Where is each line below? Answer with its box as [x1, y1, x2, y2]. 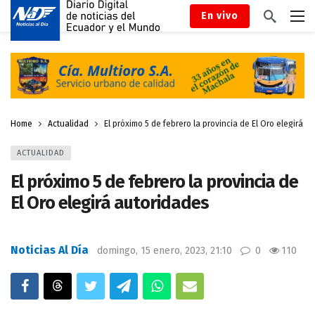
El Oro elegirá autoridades [11, 191, 209, 214]
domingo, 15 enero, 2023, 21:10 [97, 244, 232, 257]
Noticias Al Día [11, 243, 89, 257]
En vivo [201, 9, 238, 22]
